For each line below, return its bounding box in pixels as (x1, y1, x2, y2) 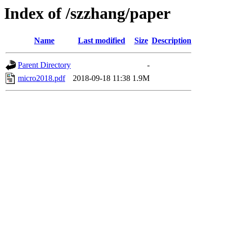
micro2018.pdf (18, 74, 65, 83)
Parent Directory (18, 61, 71, 70)
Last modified (78, 36, 125, 45)
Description (152, 36, 191, 45)
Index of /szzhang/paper (4, 4, 170, 22)
